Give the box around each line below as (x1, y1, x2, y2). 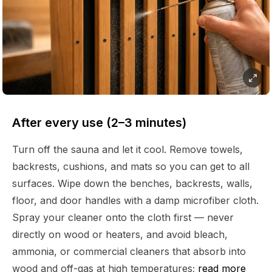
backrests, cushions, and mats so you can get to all (12, 160, 250, 173)
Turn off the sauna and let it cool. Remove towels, (12, 143, 243, 156)
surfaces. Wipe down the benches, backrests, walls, (12, 177, 253, 190)
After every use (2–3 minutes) (12, 115, 186, 131)
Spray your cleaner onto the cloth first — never (12, 211, 234, 224)
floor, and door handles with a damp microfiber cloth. (12, 194, 259, 207)
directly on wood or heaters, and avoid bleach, (12, 228, 228, 241)
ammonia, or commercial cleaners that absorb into (12, 245, 246, 258)
